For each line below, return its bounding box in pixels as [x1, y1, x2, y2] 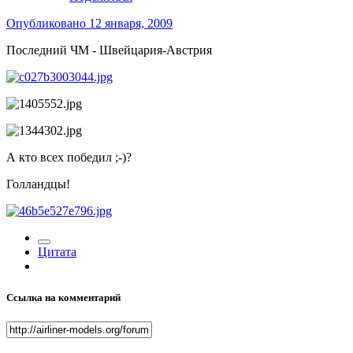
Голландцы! [6, 177, 70, 191]
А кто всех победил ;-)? [6, 150, 132, 165]
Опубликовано [6, 17, 89, 31]
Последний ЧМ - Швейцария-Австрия [6, 43, 212, 58]
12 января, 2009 [89, 17, 173, 31]
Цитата [38, 245, 76, 259]
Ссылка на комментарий [6, 291, 121, 303]
